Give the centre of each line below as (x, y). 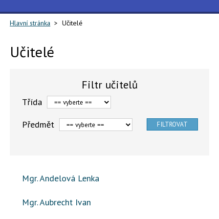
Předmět (38, 124)
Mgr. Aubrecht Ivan (56, 202)
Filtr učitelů (109, 85)
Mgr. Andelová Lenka (61, 178)
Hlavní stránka (30, 23)
